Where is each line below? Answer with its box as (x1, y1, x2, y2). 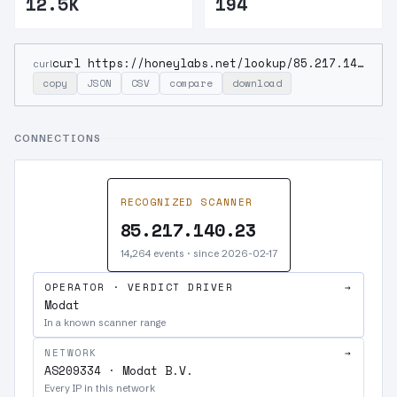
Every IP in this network (44, 382, 155, 394)
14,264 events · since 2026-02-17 (120, 247, 277, 260)
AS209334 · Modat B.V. (44, 362, 193, 379)
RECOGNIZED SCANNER (120, 195, 253, 209)
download (232, 76, 282, 90)
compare (169, 76, 213, 90)
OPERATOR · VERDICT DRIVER (44, 280, 234, 294)
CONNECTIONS (14, 132, 102, 144)
